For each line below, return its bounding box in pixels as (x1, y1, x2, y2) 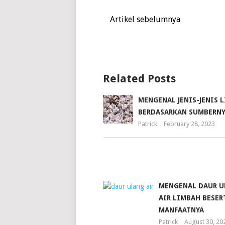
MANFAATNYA (158, 206, 204, 214)
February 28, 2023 (163, 120, 215, 128)
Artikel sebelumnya (107, 15, 180, 25)
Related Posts (102, 72, 176, 85)
